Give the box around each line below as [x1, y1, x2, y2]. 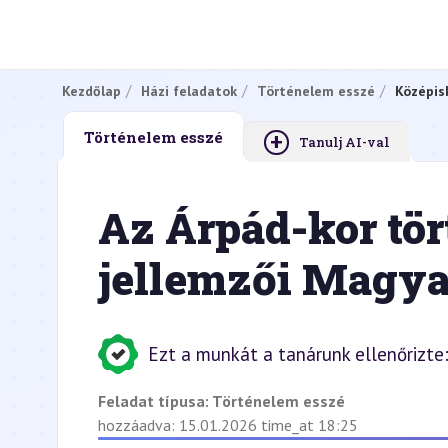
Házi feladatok [141, 81, 237, 100]
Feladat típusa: [98, 391, 212, 411]
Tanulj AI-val [299, 133, 390, 151]
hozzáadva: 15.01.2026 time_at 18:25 [98, 415, 358, 435]
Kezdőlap [62, 81, 121, 100]
